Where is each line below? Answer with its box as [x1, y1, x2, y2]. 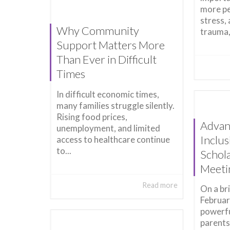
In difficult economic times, [56, 88, 159, 100]
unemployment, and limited [56, 122, 160, 133]
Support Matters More [56, 38, 165, 52]
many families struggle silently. [56, 100, 175, 111]
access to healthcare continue [56, 133, 170, 145]
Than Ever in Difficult [56, 52, 157, 67]
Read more [142, 180, 178, 189]
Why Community [56, 24, 139, 38]
